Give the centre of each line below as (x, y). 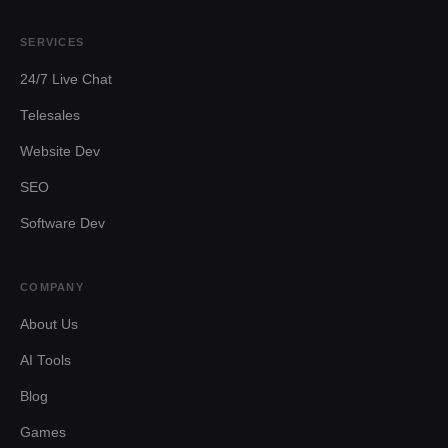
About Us (49, 324)
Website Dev (60, 151)
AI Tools (45, 360)
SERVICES (52, 42)
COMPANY (52, 287)
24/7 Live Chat (66, 79)
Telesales (50, 115)
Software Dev (62, 223)
